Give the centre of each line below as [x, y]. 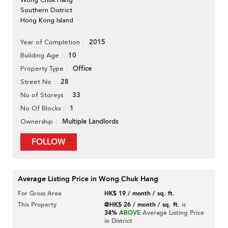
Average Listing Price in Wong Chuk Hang [88, 179]
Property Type [42, 69]
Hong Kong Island [47, 20]
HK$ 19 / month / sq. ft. [140, 194]
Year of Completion [50, 42]
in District [119, 221]
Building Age [40, 55]
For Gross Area [39, 194]
